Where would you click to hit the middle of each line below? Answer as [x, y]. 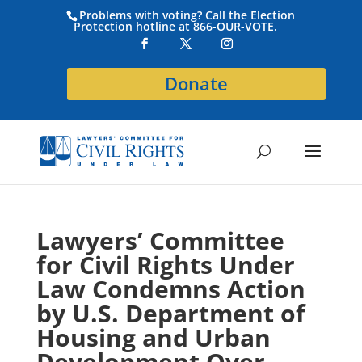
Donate [197, 83]
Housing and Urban [153, 337]
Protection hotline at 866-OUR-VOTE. [176, 26]
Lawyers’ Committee [160, 240]
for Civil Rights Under [165, 265]
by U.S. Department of [170, 313]
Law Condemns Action [170, 289]
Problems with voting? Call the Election [187, 15]
